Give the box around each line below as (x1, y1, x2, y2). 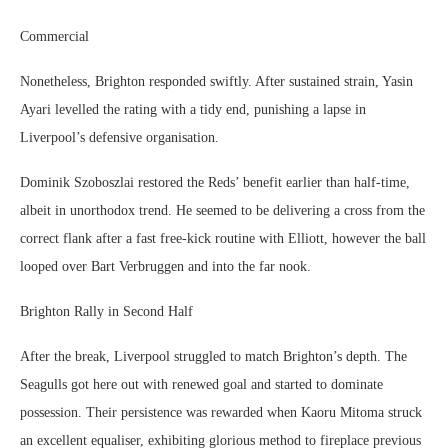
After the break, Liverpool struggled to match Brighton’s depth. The (20, 349, 407, 364)
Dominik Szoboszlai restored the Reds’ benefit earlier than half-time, (20, 175, 410, 190)
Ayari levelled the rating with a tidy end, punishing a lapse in (20, 102, 366, 117)
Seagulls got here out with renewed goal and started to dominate (20, 377, 383, 392)
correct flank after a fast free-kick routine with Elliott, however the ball (20, 231, 426, 246)
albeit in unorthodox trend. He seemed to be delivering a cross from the (20, 203, 425, 218)
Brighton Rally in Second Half (20, 304, 193, 319)
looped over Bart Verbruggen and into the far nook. (20, 259, 311, 274)
